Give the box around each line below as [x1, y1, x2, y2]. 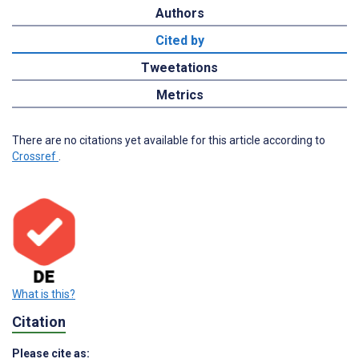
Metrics [155, 87, 204, 103]
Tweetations [141, 60, 218, 76]
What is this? [12, 288, 75, 301]
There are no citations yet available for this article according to [12, 134, 325, 147]
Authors [155, 6, 204, 22]
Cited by [155, 33, 204, 49]
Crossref [12, 150, 58, 163]
